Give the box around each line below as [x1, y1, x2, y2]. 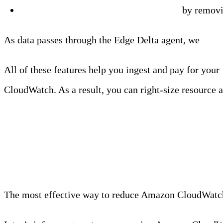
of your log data [110, 4, 180, 16]
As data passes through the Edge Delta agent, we [4, 34, 202, 46]
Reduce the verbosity [20, 4, 110, 16]
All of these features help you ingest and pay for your [4, 64, 222, 76]
